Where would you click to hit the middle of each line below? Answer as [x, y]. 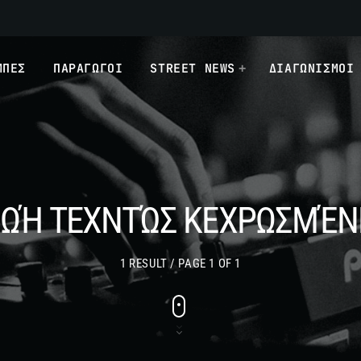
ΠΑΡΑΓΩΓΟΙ [88, 68]
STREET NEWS [193, 68]
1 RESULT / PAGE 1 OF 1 [180, 263]
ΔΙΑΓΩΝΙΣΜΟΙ [311, 68]
